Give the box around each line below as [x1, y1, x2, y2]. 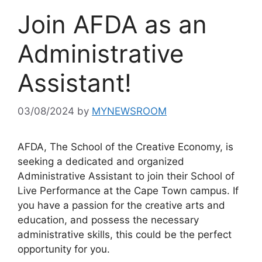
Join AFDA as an [18, 9, 207, 39]
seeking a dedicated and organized [18, 156, 184, 168]
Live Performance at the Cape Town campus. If [18, 185, 239, 197]
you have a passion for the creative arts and [18, 199, 225, 212]
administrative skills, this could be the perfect [18, 229, 232, 241]
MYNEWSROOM [92, 105, 167, 118]
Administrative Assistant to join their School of [18, 170, 235, 182]
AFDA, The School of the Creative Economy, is [18, 141, 233, 153]
